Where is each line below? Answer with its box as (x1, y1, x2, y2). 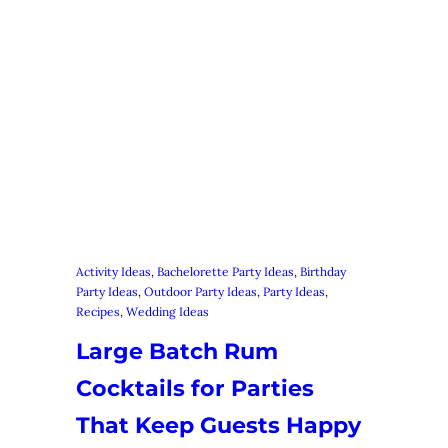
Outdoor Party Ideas (144, 284, 257, 300)
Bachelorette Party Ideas (157, 264, 294, 280)
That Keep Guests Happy (76, 412, 361, 440)
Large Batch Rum (76, 338, 278, 366)
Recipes (76, 304, 120, 320)
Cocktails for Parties (76, 375, 314, 403)
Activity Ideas (76, 264, 151, 280)
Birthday (300, 264, 346, 280)
